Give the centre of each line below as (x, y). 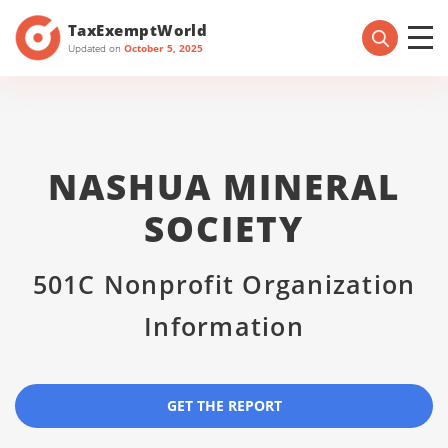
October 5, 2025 (163, 47)
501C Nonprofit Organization (224, 284)
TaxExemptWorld (138, 29)
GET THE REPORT (224, 405)
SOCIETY (224, 228)
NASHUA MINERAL (224, 186)
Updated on (96, 47)
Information (224, 326)
